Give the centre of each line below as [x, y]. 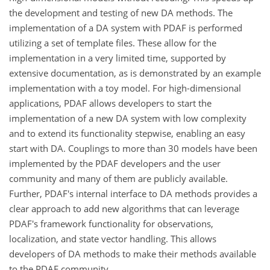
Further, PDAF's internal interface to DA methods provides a [133, 194]
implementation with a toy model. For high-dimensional [125, 88]
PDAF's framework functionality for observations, [111, 224]
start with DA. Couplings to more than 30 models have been [133, 149]
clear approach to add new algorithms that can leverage [124, 209]
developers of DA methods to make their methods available [133, 254]
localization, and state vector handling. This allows [113, 239]
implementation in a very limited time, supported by [118, 58]
